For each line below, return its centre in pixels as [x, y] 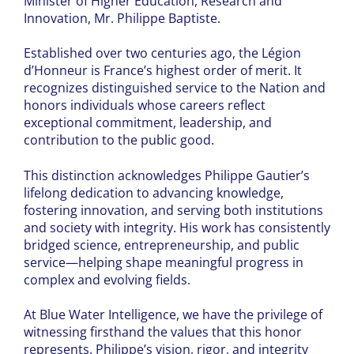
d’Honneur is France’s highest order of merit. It [163, 71]
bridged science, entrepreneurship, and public [162, 245]
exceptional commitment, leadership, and [148, 123]
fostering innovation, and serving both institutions [173, 210]
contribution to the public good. [119, 140]
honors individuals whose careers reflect [145, 105]
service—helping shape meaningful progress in [164, 262]
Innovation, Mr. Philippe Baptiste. [122, 18]
